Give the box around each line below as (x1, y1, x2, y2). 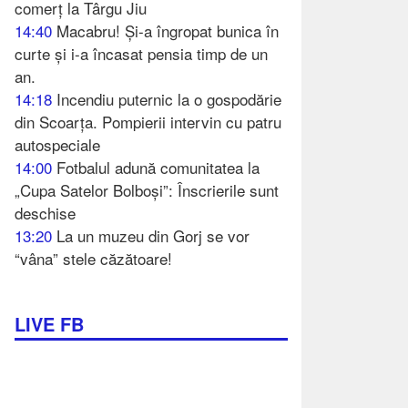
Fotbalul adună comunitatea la (56, 155, 260, 178)
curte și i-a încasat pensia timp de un (15, 41, 268, 65)
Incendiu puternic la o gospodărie (56, 87, 281, 110)
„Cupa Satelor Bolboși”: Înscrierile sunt (15, 178, 279, 201)
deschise (15, 200, 76, 224)
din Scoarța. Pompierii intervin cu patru (15, 109, 281, 133)
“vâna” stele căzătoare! (15, 246, 172, 270)
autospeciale (15, 132, 100, 156)
